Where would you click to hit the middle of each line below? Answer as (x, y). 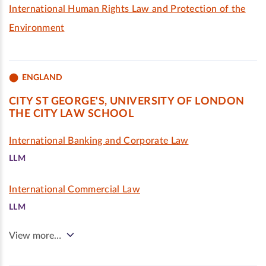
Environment (37, 28)
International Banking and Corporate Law (99, 141)
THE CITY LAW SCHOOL (72, 114)
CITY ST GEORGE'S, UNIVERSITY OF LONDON (127, 102)
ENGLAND (42, 77)
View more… (35, 236)
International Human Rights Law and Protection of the (127, 9)
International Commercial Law (75, 189)
